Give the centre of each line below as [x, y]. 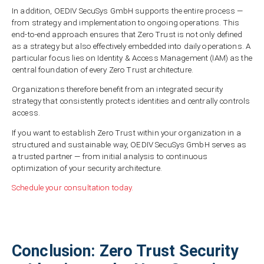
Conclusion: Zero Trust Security [126, 251]
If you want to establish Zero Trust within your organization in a [126, 133]
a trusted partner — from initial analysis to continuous [110, 156]
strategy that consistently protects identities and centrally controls [131, 101]
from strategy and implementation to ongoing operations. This [126, 23]
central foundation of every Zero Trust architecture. [103, 70]
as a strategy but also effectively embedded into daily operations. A [131, 46]
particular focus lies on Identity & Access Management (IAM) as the [132, 58]
